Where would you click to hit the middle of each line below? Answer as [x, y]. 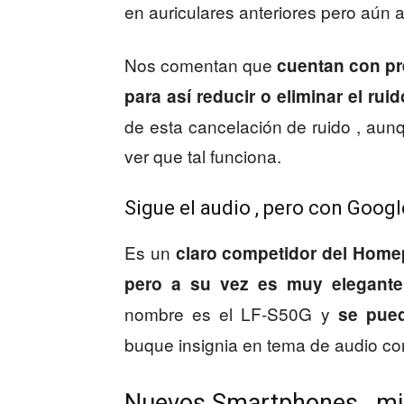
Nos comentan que [198, 64]
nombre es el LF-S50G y [231, 313]
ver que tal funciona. [203, 156]
